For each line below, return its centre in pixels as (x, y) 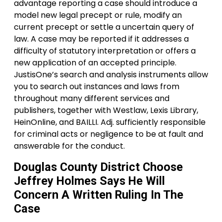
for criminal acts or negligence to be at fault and (109, 134)
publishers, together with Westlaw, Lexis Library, (106, 110)
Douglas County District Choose (98, 167)
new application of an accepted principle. (95, 63)
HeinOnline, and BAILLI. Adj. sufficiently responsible (110, 122)
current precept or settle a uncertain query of (104, 27)
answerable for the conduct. (69, 146)
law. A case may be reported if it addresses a (101, 39)
